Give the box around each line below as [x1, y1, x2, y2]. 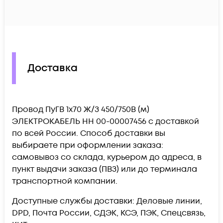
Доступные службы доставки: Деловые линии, [12, 195, 202, 207]
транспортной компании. [12, 175, 117, 187]
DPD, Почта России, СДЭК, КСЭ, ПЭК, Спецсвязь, [12, 207, 206, 219]
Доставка [27, 61, 78, 76]
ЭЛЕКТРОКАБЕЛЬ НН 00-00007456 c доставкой [12, 115, 199, 127]
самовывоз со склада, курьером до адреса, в [12, 151, 202, 163]
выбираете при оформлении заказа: [12, 139, 163, 151]
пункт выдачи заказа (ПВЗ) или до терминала [12, 163, 197, 175]
